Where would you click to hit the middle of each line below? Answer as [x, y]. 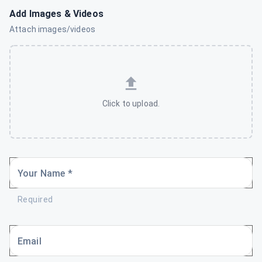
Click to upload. [131, 104]
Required [35, 199]
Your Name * [45, 173]
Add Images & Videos [56, 14]
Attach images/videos [52, 29]
